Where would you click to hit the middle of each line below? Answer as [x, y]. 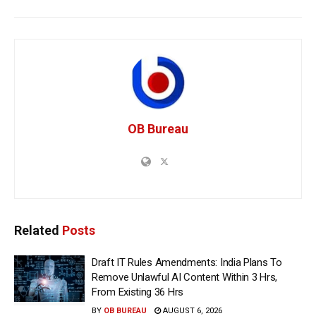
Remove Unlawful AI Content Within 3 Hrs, [184, 277]
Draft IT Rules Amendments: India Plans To [187, 262]
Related [37, 230]
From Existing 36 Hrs [138, 292]
